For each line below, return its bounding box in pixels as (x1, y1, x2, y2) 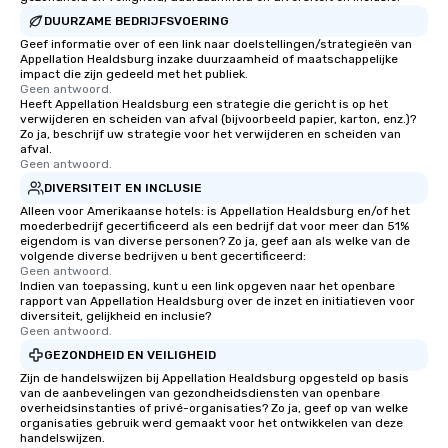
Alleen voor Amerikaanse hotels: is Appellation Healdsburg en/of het (20, 204, 410, 219)
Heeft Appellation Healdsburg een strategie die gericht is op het (20, 97, 388, 112)
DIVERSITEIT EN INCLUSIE (44, 180, 202, 195)
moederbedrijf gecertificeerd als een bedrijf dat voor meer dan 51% (20, 219, 409, 234)
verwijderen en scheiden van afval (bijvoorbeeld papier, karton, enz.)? (20, 112, 416, 127)
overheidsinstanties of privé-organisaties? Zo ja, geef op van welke (20, 401, 408, 416)
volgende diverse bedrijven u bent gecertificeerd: (20, 249, 306, 264)
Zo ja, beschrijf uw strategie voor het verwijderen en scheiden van (20, 127, 401, 142)
